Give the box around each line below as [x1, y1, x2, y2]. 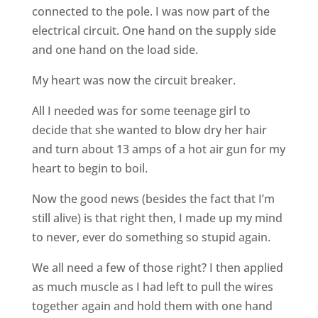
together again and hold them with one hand [31, 298, 273, 314]
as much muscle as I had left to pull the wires [31, 279, 273, 295]
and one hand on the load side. [31, 42, 198, 57]
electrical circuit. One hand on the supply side [31, 23, 276, 38]
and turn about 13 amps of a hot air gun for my [31, 141, 285, 157]
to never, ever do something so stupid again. [31, 229, 270, 245]
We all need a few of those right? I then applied [31, 260, 283, 275]
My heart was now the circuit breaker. [31, 72, 236, 88]
